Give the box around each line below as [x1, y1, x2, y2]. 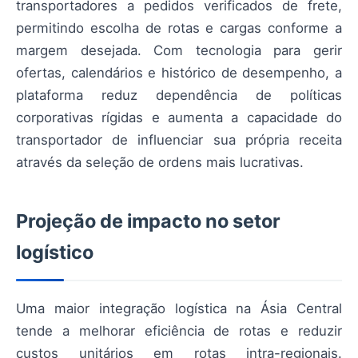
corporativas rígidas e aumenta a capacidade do [16, 109, 342, 125]
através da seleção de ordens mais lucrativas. [16, 153, 304, 170]
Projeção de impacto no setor [16, 209, 280, 233]
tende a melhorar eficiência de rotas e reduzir [16, 322, 342, 339]
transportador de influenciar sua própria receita [16, 131, 342, 148]
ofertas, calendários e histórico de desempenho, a [16, 64, 342, 81]
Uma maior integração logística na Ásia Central [16, 300, 342, 316]
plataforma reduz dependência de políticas [16, 86, 342, 103]
